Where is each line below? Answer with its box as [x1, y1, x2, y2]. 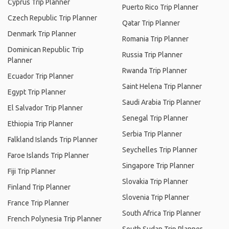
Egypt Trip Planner [8, 88, 66, 96]
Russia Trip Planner [122, 51, 182, 59]
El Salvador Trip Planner [8, 104, 83, 112]
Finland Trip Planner [8, 183, 71, 191]
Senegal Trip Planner [122, 114, 188, 122]
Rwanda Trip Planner [122, 66, 187, 75]
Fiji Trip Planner [8, 167, 56, 175]
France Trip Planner [8, 199, 69, 207]
